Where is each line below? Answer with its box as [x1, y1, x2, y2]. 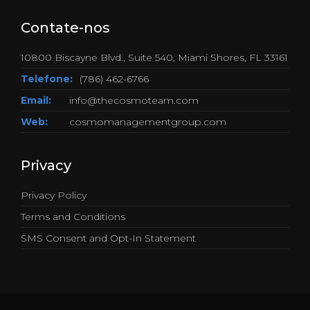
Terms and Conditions [21, 210, 125, 224]
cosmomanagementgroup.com [69, 116, 226, 129]
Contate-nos [21, 19, 110, 37]
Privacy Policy [21, 189, 86, 202]
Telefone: [21, 73, 73, 86]
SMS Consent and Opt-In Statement [21, 232, 196, 245]
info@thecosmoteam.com [69, 94, 199, 107]
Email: [21, 94, 51, 107]
